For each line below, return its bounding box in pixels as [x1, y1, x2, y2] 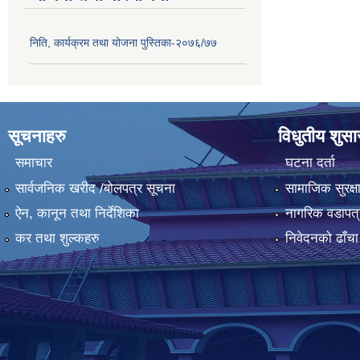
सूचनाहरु [8, 125, 66, 146]
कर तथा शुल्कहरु [14, 231, 100, 247]
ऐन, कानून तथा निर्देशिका [14, 205, 139, 221]
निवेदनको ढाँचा [284, 231, 358, 247]
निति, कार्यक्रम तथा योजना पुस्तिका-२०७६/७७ [30, 36, 217, 50]
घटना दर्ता [284, 155, 335, 171]
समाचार [14, 155, 52, 171]
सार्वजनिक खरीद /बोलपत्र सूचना [14, 180, 175, 196]
